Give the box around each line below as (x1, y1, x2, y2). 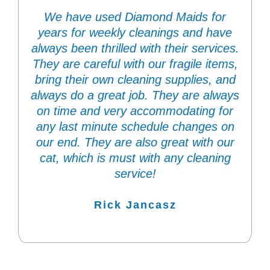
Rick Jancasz (93, 199, 177, 212)
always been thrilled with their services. (31, 42, 239, 55)
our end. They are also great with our (36, 136, 234, 149)
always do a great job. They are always (31, 89, 239, 102)
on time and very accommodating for (37, 104, 233, 118)
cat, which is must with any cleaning (39, 151, 231, 165)
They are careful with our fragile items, (32, 57, 238, 71)
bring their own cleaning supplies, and (34, 73, 236, 87)
